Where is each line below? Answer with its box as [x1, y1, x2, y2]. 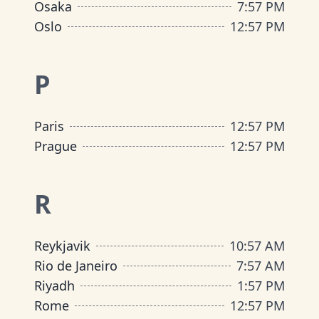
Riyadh [34, 277, 75, 294]
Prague [34, 137, 77, 155]
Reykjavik [34, 237, 90, 254]
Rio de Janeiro [34, 257, 117, 274]
